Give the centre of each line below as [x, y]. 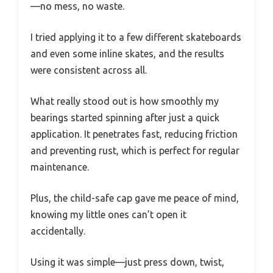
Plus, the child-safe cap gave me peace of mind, [135, 198]
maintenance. [60, 167]
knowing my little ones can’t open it [108, 214]
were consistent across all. [89, 70]
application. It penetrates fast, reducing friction [134, 134]
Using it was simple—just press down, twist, [127, 262]
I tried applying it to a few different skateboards [136, 37]
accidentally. [58, 231]
